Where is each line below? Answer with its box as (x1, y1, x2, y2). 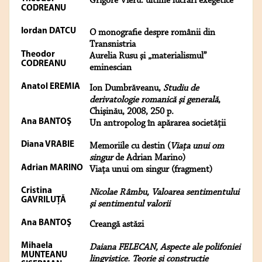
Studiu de (163, 84, 199, 94)
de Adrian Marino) (113, 153, 185, 163)
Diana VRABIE (21, 140, 74, 150)
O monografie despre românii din (89, 28, 215, 38)
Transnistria (89, 40, 136, 50)
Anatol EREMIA (21, 82, 80, 92)
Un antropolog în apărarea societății (89, 119, 226, 129)
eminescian (89, 63, 132, 73)
